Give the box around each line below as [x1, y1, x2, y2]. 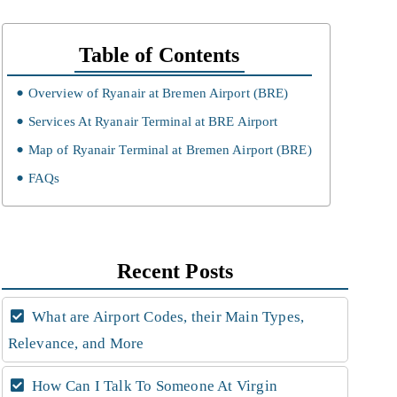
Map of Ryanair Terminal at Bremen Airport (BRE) [27, 143, 312, 157]
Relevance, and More [7, 334, 144, 352]
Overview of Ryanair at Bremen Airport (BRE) [27, 86, 289, 100]
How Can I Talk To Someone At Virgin [27, 377, 278, 394]
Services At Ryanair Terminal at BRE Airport [27, 114, 278, 128]
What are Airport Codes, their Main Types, [27, 307, 305, 325]
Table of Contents [78, 43, 240, 67]
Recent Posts [116, 259, 233, 283]
